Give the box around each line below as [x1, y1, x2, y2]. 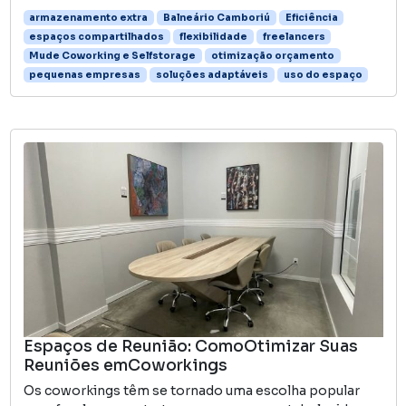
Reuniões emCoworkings [23, 354, 227, 375]
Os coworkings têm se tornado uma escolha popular [23, 382, 360, 399]
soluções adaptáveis [155, 68, 268, 81]
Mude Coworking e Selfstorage [29, 49, 197, 62]
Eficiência [285, 11, 338, 24]
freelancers [262, 30, 325, 43]
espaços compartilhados [29, 30, 165, 43]
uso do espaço [283, 68, 362, 81]
